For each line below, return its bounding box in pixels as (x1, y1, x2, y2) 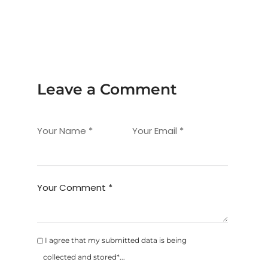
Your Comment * (37, 181, 113, 194)
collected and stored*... (42, 252, 125, 262)
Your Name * (37, 124, 93, 138)
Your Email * (132, 124, 184, 138)
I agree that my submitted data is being (42, 236, 187, 245)
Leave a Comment (37, 80, 178, 99)
